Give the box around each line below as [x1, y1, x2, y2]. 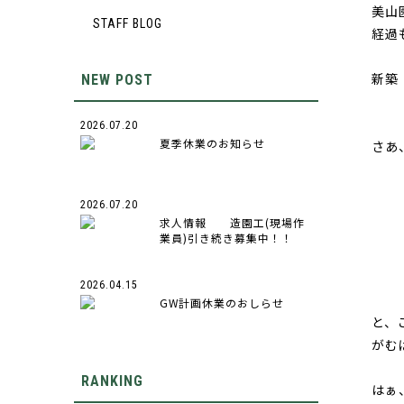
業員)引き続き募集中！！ [159, 230, 293, 246]
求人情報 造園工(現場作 [159, 215, 305, 231]
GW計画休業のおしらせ [159, 294, 284, 310]
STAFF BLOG [93, 16, 162, 31]
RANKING [80, 372, 143, 390]
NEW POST [80, 70, 153, 88]
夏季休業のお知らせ [159, 134, 265, 151]
